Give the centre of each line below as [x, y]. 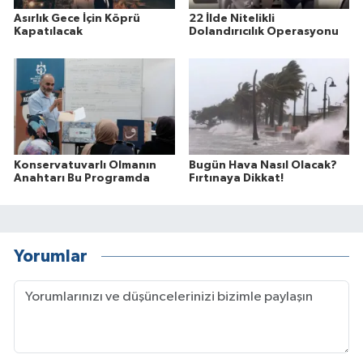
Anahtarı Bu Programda [82, 178]
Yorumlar [51, 257]
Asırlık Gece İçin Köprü [77, 18]
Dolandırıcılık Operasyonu [263, 31]
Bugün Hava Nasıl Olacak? [263, 165]
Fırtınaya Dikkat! [236, 178]
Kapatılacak [48, 31]
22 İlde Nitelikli [231, 18]
